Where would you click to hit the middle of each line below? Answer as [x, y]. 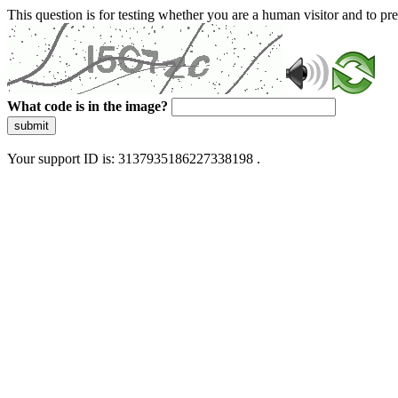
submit [32, 126]
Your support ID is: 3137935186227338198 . [134, 159]
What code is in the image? [88, 106]
